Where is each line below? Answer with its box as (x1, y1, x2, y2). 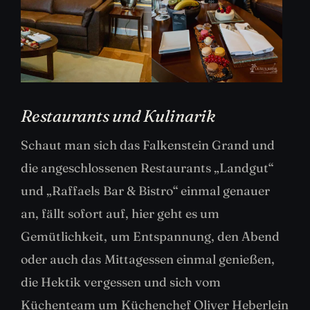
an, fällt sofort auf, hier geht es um (21, 205, 220, 221)
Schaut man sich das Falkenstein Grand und (21, 136, 275, 153)
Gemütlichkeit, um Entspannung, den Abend (21, 228, 280, 244)
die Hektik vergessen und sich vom (21, 273, 221, 290)
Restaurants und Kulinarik (21, 105, 215, 126)
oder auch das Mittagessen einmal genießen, (21, 250, 275, 267)
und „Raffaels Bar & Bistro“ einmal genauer (21, 182, 271, 199)
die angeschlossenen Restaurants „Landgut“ (21, 159, 274, 176)
